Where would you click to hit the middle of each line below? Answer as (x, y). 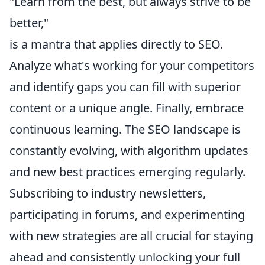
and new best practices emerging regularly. (127, 172)
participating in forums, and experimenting (127, 215)
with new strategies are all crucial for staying (131, 236)
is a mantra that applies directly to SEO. (116, 44)
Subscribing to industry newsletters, (108, 193)
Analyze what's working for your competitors (132, 66)
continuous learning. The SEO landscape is (125, 130)
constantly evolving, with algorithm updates (129, 151)
